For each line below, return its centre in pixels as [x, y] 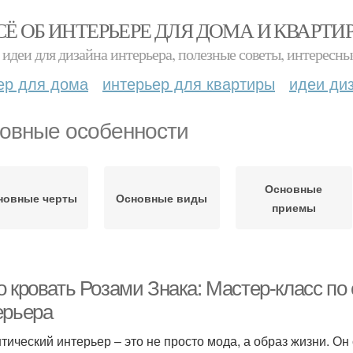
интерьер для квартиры [189, 83]
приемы [294, 207]
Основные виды [162, 198]
